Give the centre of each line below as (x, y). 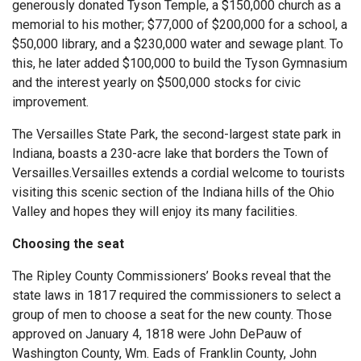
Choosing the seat (68, 243)
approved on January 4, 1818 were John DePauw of (157, 334)
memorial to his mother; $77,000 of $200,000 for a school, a (180, 24)
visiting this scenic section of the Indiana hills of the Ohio (173, 192)
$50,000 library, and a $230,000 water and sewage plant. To (178, 44)
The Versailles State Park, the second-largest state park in (176, 134)
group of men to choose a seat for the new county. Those (172, 314)
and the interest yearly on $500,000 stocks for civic (156, 82)
